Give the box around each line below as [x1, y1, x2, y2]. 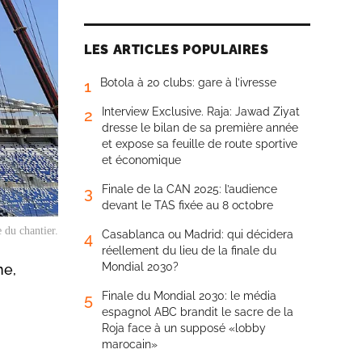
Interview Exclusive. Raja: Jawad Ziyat [102, 105, 300, 118]
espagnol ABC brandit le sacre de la [102, 305, 293, 318]
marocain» [102, 338, 158, 351]
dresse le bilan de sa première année [102, 121, 298, 134]
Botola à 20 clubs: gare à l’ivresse [100, 76, 276, 89]
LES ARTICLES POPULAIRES [84, 42, 269, 57]
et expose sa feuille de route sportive [102, 137, 297, 150]
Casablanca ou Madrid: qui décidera [102, 228, 293, 241]
